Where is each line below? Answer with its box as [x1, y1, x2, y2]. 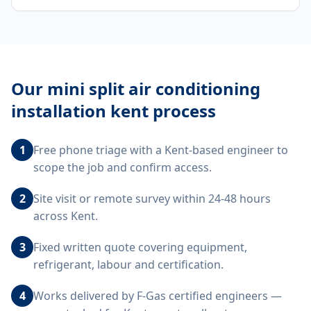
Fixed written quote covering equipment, [33, 239, 247, 255]
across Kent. [33, 208, 98, 224]
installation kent [11, 99, 149, 122]
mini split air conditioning [47, 77, 260, 100]
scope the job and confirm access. [33, 160, 212, 175]
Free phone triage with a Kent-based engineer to [33, 142, 288, 158]
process [149, 99, 216, 122]
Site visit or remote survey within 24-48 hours [33, 191, 271, 206]
